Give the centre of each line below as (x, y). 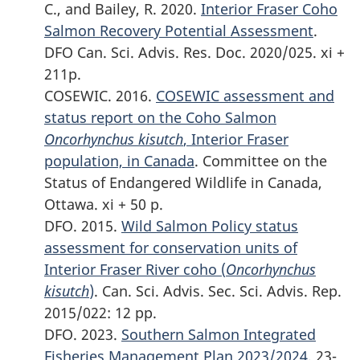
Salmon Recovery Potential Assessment (179, 30)
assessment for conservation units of (171, 247)
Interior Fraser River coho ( (135, 269)
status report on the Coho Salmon (160, 117)
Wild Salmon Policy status (210, 225)
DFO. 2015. (83, 225)
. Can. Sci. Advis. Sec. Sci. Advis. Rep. (218, 290)
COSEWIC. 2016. (100, 95)
